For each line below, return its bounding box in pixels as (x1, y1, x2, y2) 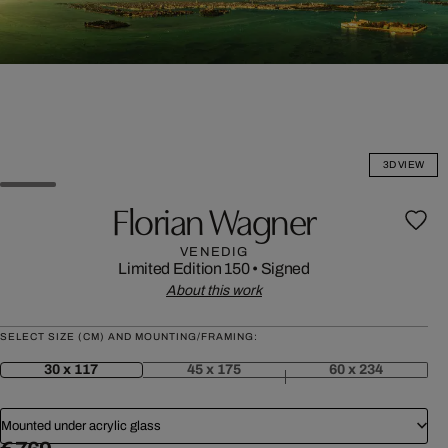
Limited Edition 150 (118, 260, 250, 277)
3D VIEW (382, 159, 424, 170)
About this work (166, 283, 262, 298)
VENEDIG (179, 245, 249, 259)
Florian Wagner (112, 202, 316, 244)
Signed (260, 260, 310, 277)
